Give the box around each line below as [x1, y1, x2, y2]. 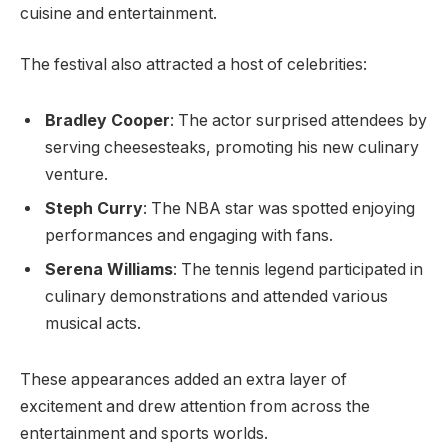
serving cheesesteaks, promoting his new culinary [45, 137, 419, 157]
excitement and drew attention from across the [20, 396, 370, 416]
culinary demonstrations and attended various [45, 286, 388, 306]
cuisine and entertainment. [20, 3, 217, 23]
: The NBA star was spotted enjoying [143, 198, 415, 218]
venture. [45, 164, 108, 184]
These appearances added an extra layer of [20, 369, 347, 389]
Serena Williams [45, 259, 173, 279]
